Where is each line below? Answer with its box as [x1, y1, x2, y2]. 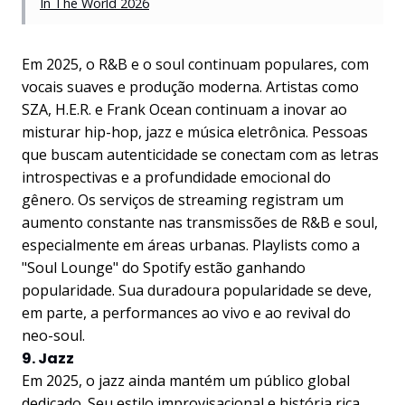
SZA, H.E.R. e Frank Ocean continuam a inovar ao [22, 99, 347, 119]
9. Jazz [22, 348, 74, 369]
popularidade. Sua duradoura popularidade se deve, [22, 280, 372, 300]
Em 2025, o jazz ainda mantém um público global [22, 371, 350, 391]
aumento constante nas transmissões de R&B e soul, [22, 212, 378, 232]
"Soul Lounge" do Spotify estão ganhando [22, 258, 306, 278]
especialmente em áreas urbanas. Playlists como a [22, 235, 360, 255]
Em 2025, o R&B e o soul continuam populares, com [22, 54, 369, 74]
